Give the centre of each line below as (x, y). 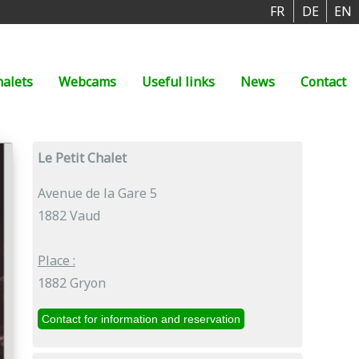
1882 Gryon (72, 283)
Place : (56, 260)
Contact (323, 82)
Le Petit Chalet (82, 158)
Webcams (87, 82)
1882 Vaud (69, 216)
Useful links (178, 82)
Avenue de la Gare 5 (97, 193)
